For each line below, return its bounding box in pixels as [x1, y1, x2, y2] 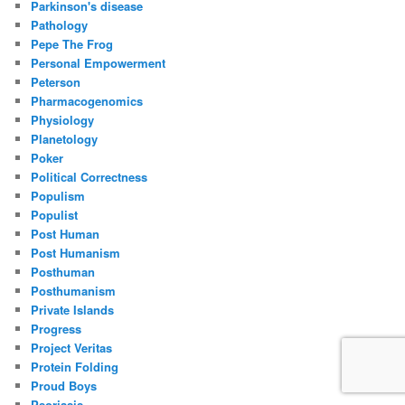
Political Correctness [31, 167, 148, 185]
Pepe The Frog [31, 34, 114, 52]
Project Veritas [31, 338, 113, 356]
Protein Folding [31, 357, 119, 375]
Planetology [31, 129, 99, 147]
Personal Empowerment [31, 53, 166, 71]
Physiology [31, 110, 95, 128]
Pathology [31, 15, 89, 33]
